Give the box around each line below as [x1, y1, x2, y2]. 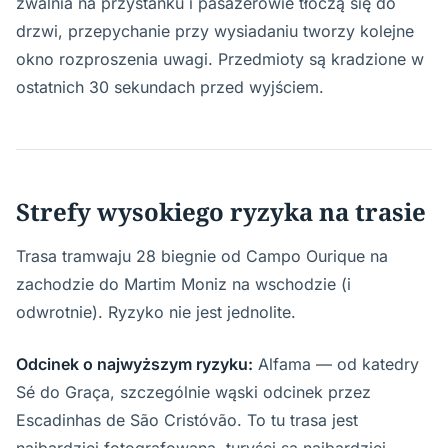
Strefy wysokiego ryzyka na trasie [16, 195, 426, 228]
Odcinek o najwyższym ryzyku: [16, 354, 253, 374]
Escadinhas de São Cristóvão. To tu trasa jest [16, 410, 358, 430]
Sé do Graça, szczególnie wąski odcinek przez [16, 382, 371, 402]
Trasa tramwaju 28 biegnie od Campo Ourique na [16, 246, 388, 266]
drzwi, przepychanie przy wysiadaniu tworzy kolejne [16, 21, 414, 41]
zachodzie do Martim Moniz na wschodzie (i [16, 274, 351, 294]
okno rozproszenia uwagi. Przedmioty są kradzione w [16, 49, 424, 69]
